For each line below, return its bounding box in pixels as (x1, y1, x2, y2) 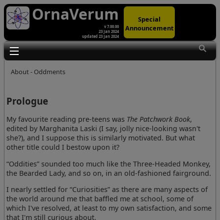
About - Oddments (10, 67, 65, 77)
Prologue (6, 94, 49, 107)
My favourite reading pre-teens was (6, 114, 127, 124)
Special (138, 15, 161, 24)
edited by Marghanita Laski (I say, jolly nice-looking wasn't (6, 124, 201, 134)
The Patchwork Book (127, 114, 191, 124)
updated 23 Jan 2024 (82, 34, 119, 39)
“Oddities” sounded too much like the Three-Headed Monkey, (6, 159, 211, 168)
